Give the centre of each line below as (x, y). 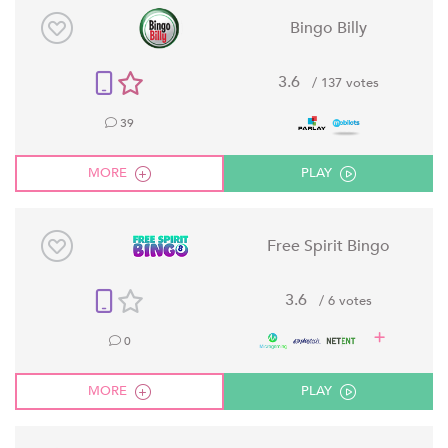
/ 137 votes (343, 82)
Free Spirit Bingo (328, 245)
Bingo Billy (328, 27)
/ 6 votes (343, 300)
